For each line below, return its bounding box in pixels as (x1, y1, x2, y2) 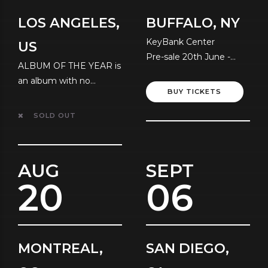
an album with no (18, 75, 90, 86)
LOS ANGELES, (18, 14, 120, 31)
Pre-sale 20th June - (146, 51, 230, 62)
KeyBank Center (146, 36, 215, 47)
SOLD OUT (33, 111, 76, 120)
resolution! (18, 90, 61, 101)
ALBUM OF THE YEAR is (18, 60, 121, 71)
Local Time (146, 66, 191, 77)
